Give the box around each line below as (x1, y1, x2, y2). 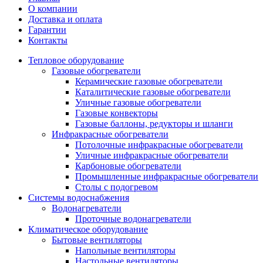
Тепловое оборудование (28, 55, 124, 65)
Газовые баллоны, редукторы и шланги (75, 118, 233, 129)
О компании (28, 3, 77, 14)
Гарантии (28, 24, 66, 35)
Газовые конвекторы (75, 107, 158, 118)
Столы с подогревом (75, 181, 158, 192)
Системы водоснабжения (28, 192, 129, 203)
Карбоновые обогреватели (75, 160, 181, 171)
